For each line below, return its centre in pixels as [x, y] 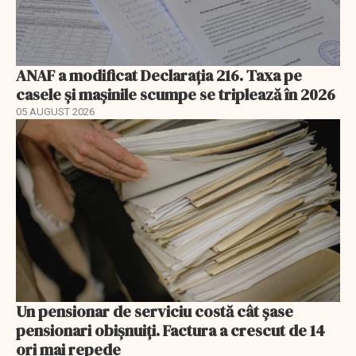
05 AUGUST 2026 [55, 112]
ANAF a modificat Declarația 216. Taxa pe [159, 76]
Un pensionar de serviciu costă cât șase [155, 311]
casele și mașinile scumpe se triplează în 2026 [176, 95]
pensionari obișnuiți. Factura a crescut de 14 [170, 330]
